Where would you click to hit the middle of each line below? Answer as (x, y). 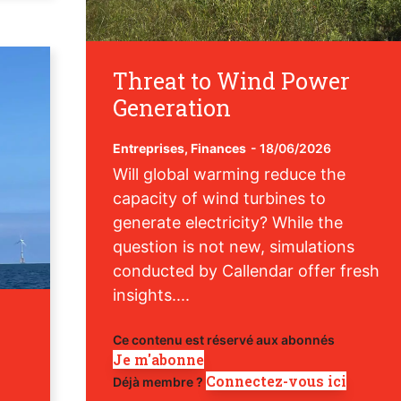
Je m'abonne (158, 359)
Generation (171, 107)
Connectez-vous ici (276, 380)
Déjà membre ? (159, 381)
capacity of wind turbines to (219, 198)
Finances (218, 148)
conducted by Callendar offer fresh (246, 270)
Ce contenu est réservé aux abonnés (223, 339)
